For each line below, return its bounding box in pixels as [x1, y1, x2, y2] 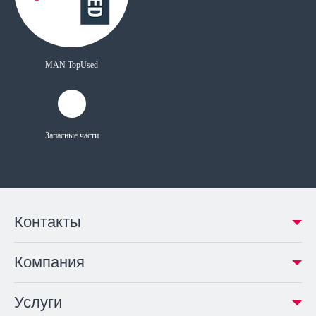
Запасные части [44, 130, 99, 140]
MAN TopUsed [45, 59, 99, 70]
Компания [14, 253, 85, 271]
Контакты [14, 212, 81, 231]
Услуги [14, 293, 62, 311]
